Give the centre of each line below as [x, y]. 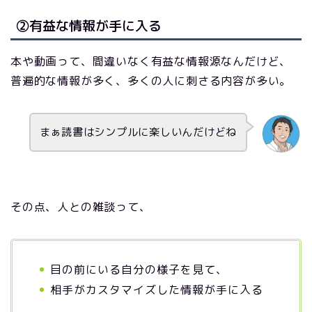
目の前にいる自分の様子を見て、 [139, 270]
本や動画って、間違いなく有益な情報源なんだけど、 [151, 61]
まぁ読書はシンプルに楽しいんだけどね [138, 132]
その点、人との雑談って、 [81, 207]
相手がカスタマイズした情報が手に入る [157, 289]
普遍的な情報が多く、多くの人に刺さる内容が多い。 [151, 80]
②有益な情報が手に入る [89, 25]
